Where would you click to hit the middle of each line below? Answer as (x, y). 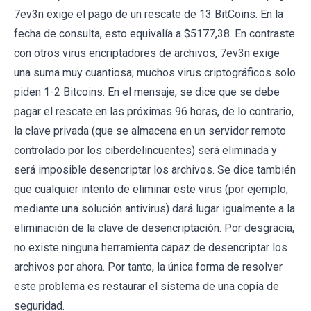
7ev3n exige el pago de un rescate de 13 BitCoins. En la (149, 14)
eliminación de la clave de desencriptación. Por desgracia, (154, 228)
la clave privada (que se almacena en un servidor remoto (150, 131)
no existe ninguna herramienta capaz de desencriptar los (151, 247)
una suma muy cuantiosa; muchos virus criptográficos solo (155, 73)
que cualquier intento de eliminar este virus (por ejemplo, (151, 189)
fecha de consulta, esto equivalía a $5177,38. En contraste (154, 34)
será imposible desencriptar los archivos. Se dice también (155, 170)
